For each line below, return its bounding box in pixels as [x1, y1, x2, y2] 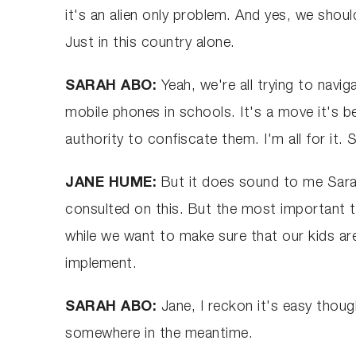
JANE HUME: [65, 176, 161, 191]
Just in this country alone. [65, 36, 235, 51]
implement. [65, 257, 141, 272]
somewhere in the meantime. [65, 327, 253, 342]
